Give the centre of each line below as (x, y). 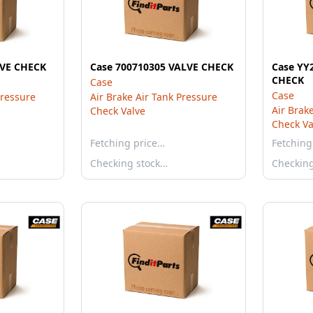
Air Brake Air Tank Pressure (154, 97)
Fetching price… (128, 143)
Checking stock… (129, 163)
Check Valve (118, 111)
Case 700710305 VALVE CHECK (162, 67)
